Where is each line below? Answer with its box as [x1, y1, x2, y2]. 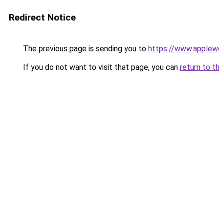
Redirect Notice [9, 12, 76, 23]
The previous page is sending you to [21, 44, 148, 53]
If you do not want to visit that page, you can [21, 63, 180, 72]
